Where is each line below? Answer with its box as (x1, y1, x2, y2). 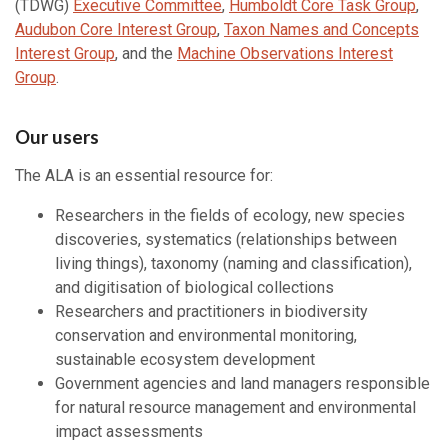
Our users (15, 125, 99, 148)
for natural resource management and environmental (55, 397, 416, 417)
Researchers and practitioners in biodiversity (55, 301, 368, 321)
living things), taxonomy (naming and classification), (55, 253, 412, 273)
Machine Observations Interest (177, 43, 393, 63)
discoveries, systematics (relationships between (55, 229, 397, 249)
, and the (115, 43, 177, 63)
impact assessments (55, 421, 203, 441)
